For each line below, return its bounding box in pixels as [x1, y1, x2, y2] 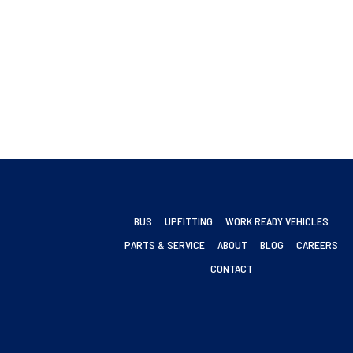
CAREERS [296, 237, 339, 251]
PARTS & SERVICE [124, 237, 206, 251]
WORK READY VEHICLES [225, 214, 329, 228]
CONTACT [210, 261, 253, 275]
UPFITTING [165, 214, 214, 228]
